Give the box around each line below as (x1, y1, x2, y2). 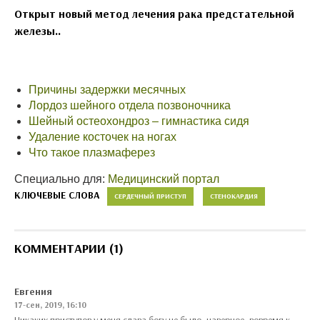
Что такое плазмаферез (29, 146, 155, 159)
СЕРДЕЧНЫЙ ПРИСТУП (114, 191, 186, 201)
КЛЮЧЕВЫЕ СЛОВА (14, 189, 100, 201)
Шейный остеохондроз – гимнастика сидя (29, 115, 249, 127)
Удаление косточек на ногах (29, 131, 176, 143)
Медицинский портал (108, 173, 219, 185)
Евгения (14, 285, 52, 298)
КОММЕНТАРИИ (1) (14, 240, 124, 256)
